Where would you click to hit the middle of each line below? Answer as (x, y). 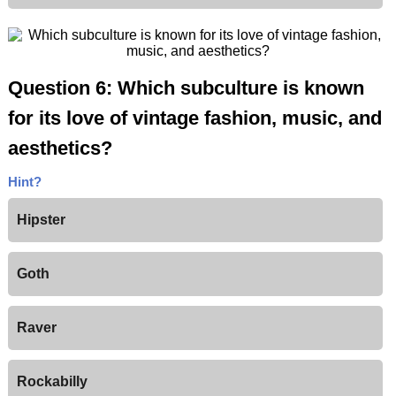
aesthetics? (60, 148)
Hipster (41, 220)
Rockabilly (52, 382)
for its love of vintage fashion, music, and (194, 118)
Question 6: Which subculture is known (186, 88)
